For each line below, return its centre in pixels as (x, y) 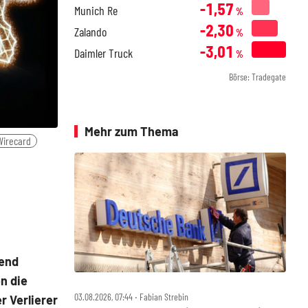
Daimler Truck (103, 53)
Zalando (90, 32)
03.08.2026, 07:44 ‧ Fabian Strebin (131, 296)
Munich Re (96, 10)
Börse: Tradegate (257, 77)
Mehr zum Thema (132, 131)
